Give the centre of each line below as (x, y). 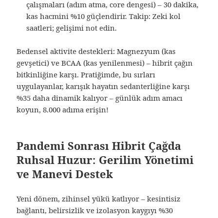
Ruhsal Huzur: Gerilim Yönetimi (105, 160)
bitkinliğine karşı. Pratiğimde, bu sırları (86, 75)
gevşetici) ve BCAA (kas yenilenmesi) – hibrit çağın (105, 63)
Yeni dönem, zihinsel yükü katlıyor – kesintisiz (99, 199)
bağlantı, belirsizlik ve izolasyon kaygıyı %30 (95, 210)
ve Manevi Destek (65, 174)
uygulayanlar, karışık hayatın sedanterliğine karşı (103, 86)
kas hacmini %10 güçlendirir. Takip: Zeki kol (104, 16)
